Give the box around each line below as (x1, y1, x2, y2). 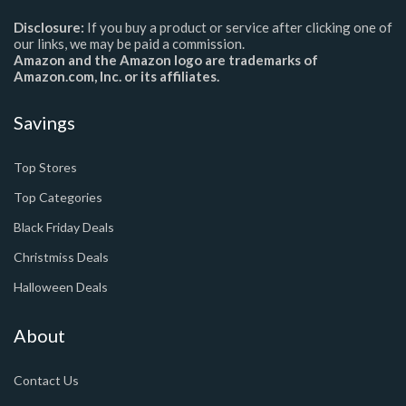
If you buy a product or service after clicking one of (84, 18, 392, 35)
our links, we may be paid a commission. (14, 34, 245, 52)
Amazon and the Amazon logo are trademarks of (14, 51, 318, 68)
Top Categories (14, 188, 102, 205)
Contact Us (14, 372, 79, 388)
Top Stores (14, 159, 77, 175)
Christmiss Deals (14, 248, 109, 265)
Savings (14, 111, 75, 133)
